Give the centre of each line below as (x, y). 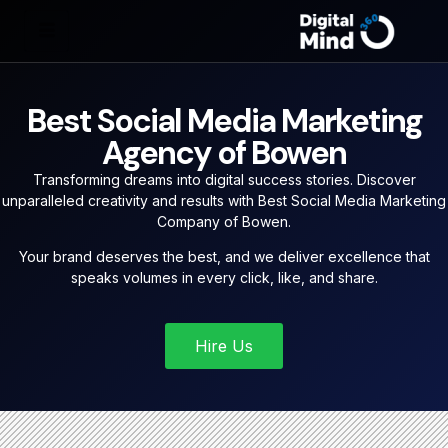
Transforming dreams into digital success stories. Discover (224, 179)
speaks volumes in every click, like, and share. (224, 278)
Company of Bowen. (224, 221)
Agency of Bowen (224, 153)
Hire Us (224, 345)
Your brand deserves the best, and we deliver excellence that (224, 257)
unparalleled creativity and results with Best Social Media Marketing (224, 200)
